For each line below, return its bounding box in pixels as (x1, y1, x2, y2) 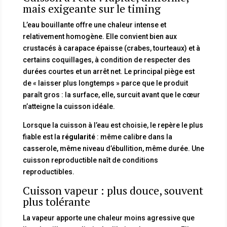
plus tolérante (22, 194, 90, 209)
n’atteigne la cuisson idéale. (22, 102, 115, 110)
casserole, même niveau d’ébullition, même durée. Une (22, 144, 204, 153)
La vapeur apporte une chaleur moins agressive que (22, 213, 195, 222)
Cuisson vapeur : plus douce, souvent (22, 182, 203, 198)
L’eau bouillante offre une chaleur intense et (22, 20, 166, 29)
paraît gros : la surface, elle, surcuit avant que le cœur (22, 90, 200, 99)
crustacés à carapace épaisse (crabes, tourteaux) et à (22, 44, 200, 52)
